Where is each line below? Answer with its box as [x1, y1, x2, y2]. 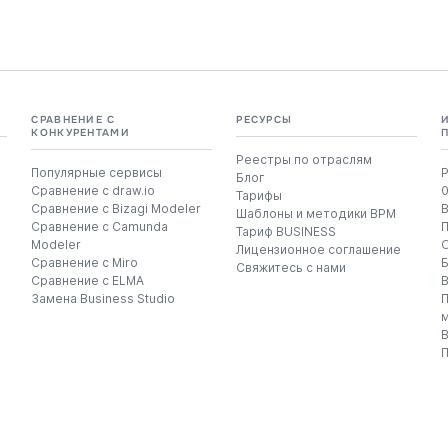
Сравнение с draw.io [31, 182, 156, 198]
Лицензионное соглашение [236, 241, 402, 257]
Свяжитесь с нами [236, 259, 347, 275]
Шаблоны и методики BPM [236, 205, 397, 221]
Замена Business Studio [31, 290, 176, 306]
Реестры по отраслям [236, 151, 373, 167]
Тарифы [236, 187, 283, 203]
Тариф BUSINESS [236, 223, 337, 239]
